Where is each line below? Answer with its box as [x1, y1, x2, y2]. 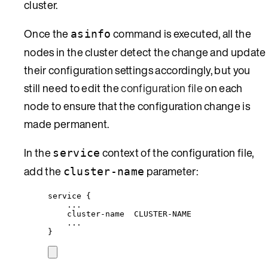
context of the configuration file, [100, 144, 254, 160]
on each [203, 80, 243, 96]
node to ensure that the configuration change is [24, 98, 251, 114]
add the [24, 163, 63, 179]
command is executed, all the [111, 25, 252, 41]
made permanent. [24, 115, 109, 132]
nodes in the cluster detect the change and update [24, 44, 266, 60]
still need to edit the [24, 80, 121, 96]
